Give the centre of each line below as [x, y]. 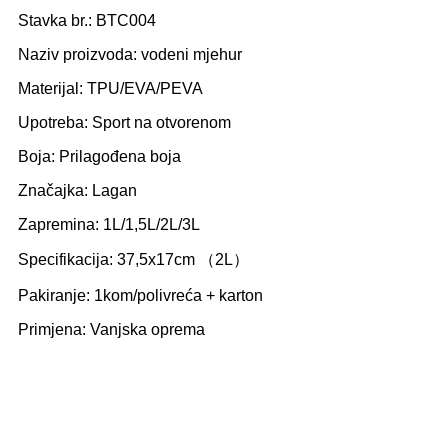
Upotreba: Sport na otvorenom [124, 123]
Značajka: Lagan [77, 191]
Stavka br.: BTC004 [87, 21]
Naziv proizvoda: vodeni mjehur [130, 55]
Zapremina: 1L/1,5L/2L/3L [109, 225]
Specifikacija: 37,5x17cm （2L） [133, 260]
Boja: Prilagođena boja [99, 157]
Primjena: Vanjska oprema [111, 330]
